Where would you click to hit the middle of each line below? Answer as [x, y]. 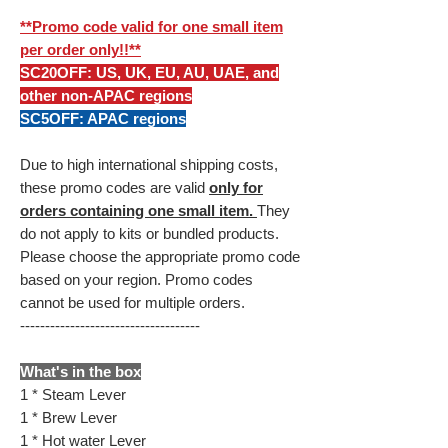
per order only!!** [80, 50]
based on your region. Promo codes [136, 280]
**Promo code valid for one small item [151, 27]
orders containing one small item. [138, 211]
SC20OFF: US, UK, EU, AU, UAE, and [149, 73]
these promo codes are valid [114, 188]
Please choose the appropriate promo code [160, 257]
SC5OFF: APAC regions [103, 119]
